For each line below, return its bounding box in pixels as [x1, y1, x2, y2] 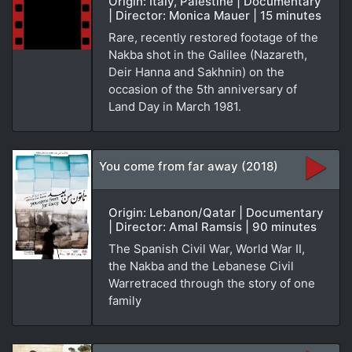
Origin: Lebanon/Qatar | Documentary [108, 204, 324, 220]
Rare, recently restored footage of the [108, 29, 318, 45]
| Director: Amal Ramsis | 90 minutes [108, 218, 317, 234]
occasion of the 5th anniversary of [108, 81, 297, 97]
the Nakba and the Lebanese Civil [108, 258, 294, 273]
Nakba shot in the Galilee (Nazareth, [108, 46, 307, 62]
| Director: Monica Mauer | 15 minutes [108, 7, 321, 23]
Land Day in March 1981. [108, 98, 241, 114]
